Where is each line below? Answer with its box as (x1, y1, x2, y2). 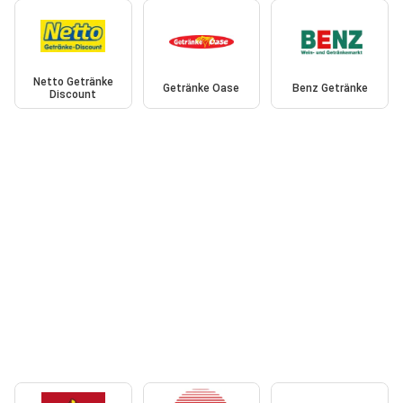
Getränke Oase (163, 81, 240, 94)
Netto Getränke (32, 75, 113, 88)
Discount (49, 87, 97, 101)
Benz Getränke (291, 81, 368, 94)
